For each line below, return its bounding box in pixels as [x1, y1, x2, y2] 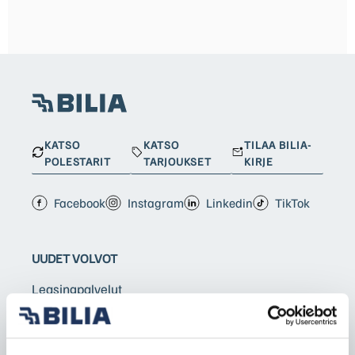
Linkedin [206, 194, 253, 211]
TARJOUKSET [143, 154, 212, 168]
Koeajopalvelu [32, 332, 112, 349]
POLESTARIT [44, 154, 112, 168]
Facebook [54, 194, 105, 211]
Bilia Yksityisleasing [32, 306, 143, 323]
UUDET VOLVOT [32, 250, 117, 266]
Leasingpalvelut [32, 280, 122, 297]
